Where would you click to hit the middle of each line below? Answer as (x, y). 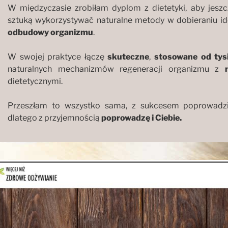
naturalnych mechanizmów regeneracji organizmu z (116, 69)
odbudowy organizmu (50, 32)
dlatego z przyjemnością (54, 118)
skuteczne (129, 56)
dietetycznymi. (35, 81)
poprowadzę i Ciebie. (141, 118)
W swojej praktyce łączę (58, 56)
